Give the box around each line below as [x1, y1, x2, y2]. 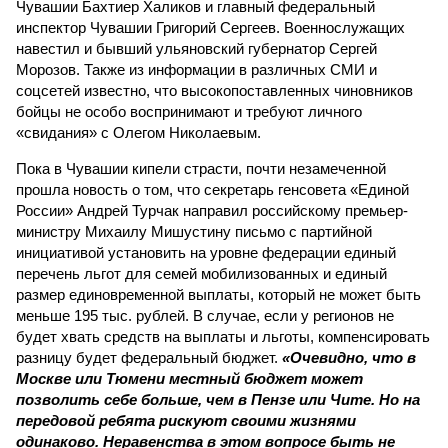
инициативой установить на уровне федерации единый [16, 244, 396, 261]
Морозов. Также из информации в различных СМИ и [16, 61, 377, 78]
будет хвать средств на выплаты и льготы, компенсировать [16, 328, 430, 345]
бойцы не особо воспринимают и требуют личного [16, 103, 362, 120]
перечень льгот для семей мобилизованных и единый [16, 265, 387, 282]
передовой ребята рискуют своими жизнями [16, 412, 356, 429]
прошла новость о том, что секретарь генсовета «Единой [16, 181, 409, 198]
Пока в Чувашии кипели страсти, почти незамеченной [16, 160, 386, 177]
